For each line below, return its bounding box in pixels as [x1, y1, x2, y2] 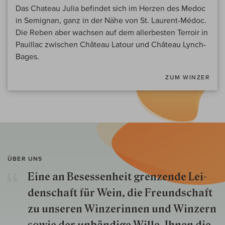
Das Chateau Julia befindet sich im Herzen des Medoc [16, 4, 205, 13]
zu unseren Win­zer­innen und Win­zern [28, 203, 216, 215]
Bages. [16, 52, 39, 61]
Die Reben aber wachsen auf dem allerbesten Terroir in [16, 28, 208, 37]
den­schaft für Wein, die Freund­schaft [28, 187, 212, 199]
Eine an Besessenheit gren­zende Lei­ [28, 171, 207, 183]
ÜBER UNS [8, 155, 43, 162]
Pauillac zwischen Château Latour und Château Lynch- [16, 40, 206, 49]
